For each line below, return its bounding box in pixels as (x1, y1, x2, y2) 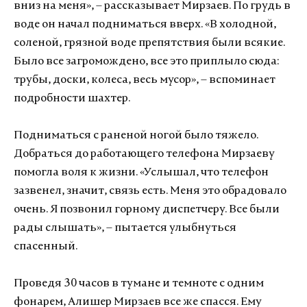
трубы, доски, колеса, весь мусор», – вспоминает (14, 75, 275, 86)
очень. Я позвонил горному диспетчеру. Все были (14, 204, 280, 215)
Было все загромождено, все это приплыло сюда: (14, 56, 279, 67)
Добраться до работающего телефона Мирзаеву (14, 149, 275, 160)
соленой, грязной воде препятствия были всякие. (14, 38, 285, 49)
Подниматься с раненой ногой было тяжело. (14, 130, 258, 141)
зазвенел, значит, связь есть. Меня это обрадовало (14, 186, 286, 197)
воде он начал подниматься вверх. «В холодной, (14, 19, 276, 30)
